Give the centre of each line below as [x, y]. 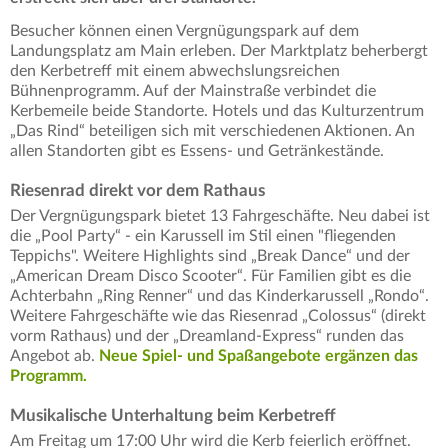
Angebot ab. [54, 356]
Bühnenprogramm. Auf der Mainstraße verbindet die [193, 91]
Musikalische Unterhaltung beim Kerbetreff [173, 416]
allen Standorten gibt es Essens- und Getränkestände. [197, 151]
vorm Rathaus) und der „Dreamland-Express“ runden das [207, 336]
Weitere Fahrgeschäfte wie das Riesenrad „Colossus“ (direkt [218, 316]
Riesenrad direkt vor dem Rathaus [137, 191]
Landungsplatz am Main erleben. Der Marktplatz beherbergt [219, 51]
